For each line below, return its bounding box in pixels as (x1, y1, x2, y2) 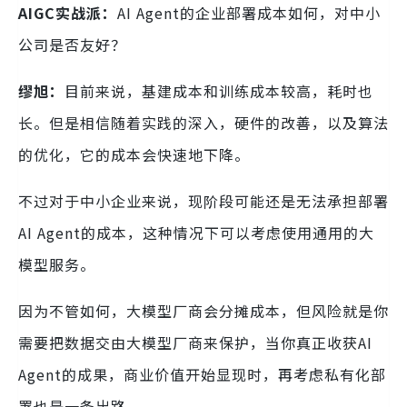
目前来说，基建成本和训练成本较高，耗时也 (65, 80, 373, 103)
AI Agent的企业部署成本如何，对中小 (117, 2, 381, 25)
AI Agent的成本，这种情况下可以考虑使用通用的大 (18, 222, 374, 244)
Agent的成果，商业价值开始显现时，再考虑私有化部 (18, 363, 386, 386)
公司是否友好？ (18, 34, 126, 56)
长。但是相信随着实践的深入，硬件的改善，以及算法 (18, 112, 389, 134)
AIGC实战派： (18, 2, 117, 25)
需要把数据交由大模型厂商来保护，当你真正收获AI (18, 332, 372, 354)
